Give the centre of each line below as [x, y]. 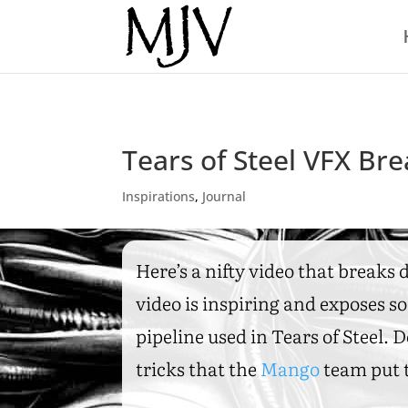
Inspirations [159, 196]
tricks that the [199, 367]
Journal [224, 196]
